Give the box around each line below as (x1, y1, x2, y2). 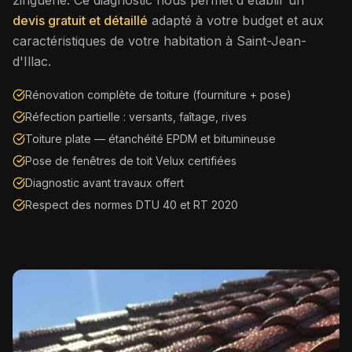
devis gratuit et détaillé (13, 12, 148, 28)
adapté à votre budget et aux (152, 12, 324, 28)
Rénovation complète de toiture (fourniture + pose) (25, 87, 291, 101)
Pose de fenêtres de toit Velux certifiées (25, 153, 236, 167)
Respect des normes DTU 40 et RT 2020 (25, 197, 238, 211)
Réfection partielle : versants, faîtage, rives (25, 109, 247, 123)
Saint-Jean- (236, 32, 306, 49)
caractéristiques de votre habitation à (13, 32, 236, 49)
